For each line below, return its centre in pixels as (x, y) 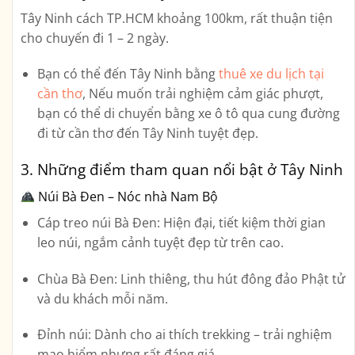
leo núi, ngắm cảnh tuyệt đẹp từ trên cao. (160, 242)
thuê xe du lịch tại (271, 74)
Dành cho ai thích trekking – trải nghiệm (211, 335)
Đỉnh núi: (64, 335)
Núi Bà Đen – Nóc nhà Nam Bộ (127, 196)
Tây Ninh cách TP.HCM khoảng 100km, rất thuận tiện (177, 18)
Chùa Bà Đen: (77, 279)
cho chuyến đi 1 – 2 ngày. (95, 38)
